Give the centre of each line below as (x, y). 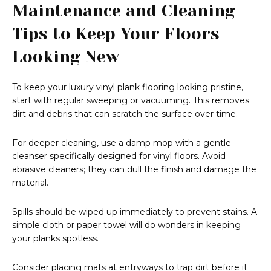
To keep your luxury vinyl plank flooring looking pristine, (128, 87)
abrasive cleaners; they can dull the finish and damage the (134, 170)
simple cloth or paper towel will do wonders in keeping (126, 225)
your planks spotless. (55, 239)
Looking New (66, 57)
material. (30, 183)
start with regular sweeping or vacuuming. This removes (131, 101)
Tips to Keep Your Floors (116, 34)
